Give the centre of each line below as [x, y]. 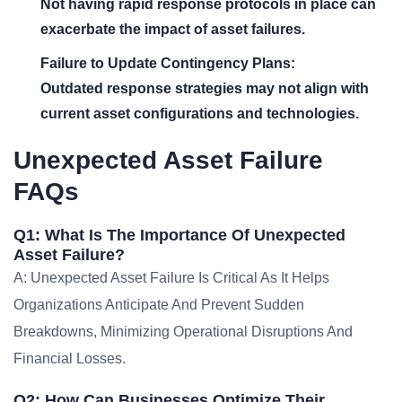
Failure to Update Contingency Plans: [168, 63]
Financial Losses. [70, 358]
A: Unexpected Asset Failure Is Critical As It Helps [171, 278]
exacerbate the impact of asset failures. [173, 29]
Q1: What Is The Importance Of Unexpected [179, 235]
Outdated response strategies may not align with [205, 88]
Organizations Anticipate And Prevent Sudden [159, 305]
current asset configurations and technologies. [200, 114]
